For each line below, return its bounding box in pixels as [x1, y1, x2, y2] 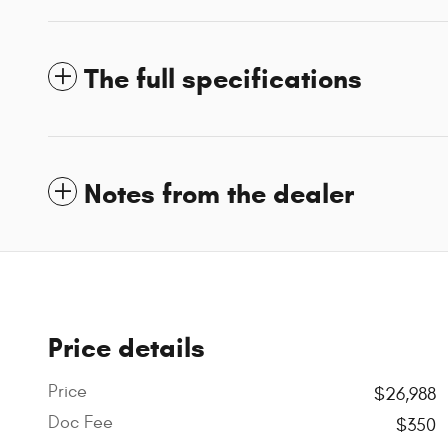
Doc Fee [48, 411, 113, 433]
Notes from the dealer [84, 176, 354, 211]
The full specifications [84, 61, 362, 96]
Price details [48, 330, 205, 365]
